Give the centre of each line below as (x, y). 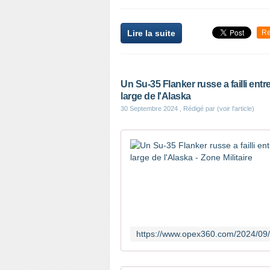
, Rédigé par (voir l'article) (216, 108)
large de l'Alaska (156, 96)
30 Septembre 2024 (149, 108)
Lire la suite (151, 33)
